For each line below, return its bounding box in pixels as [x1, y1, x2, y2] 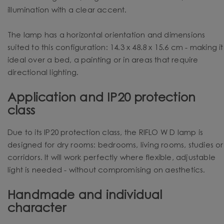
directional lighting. [7, 69, 79, 77]
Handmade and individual [7, 189, 162, 202]
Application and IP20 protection [7, 92, 196, 104]
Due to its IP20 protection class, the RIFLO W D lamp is [7, 129, 203, 137]
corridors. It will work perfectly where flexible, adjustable [7, 154, 216, 162]
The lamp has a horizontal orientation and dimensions [7, 31, 205, 39]
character [7, 202, 66, 215]
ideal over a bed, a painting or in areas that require [7, 56, 198, 64]
